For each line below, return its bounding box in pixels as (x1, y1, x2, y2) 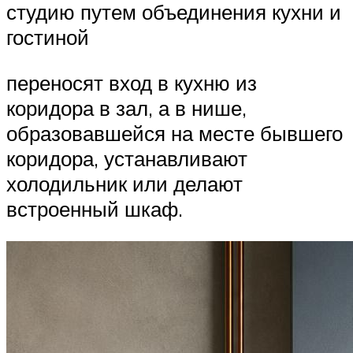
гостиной (6, 24, 89, 50)
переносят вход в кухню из (6, 69, 257, 95)
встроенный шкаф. (6, 195, 183, 221)
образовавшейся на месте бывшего (6, 120, 343, 146)
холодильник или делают (6, 170, 243, 196)
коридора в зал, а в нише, (6, 95, 247, 121)
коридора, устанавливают (6, 145, 247, 171)
